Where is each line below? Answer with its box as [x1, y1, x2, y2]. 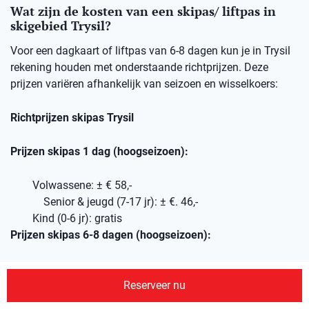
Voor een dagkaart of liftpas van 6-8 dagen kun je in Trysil [10, 44, 290, 58]
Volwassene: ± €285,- [32, 262, 135, 276]
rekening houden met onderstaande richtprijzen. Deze [10, 61, 268, 74]
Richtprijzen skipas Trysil [10, 111, 134, 125]
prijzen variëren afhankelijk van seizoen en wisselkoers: [10, 77, 278, 91]
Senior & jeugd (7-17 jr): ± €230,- [43, 279, 199, 292]
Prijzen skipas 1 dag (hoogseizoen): [10, 145, 188, 159]
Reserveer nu [123, 279, 186, 292]
